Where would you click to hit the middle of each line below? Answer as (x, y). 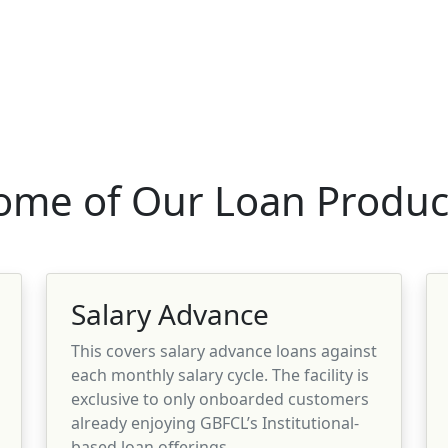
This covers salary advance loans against (224, 350)
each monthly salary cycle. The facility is (220, 374)
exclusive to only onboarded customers (220, 398)
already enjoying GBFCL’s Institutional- (215, 422)
